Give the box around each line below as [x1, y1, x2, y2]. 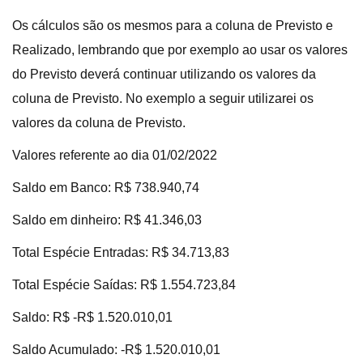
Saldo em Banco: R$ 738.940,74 [12, 180, 199, 194]
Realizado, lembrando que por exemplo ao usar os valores [12, 42, 348, 57]
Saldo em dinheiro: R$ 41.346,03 [12, 212, 202, 227]
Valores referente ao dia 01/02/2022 [12, 147, 217, 162]
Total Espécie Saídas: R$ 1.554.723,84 [12, 277, 236, 292]
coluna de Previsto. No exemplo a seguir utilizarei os [12, 91, 314, 105]
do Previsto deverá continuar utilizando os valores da [12, 66, 316, 81]
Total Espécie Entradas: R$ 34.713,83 [12, 245, 229, 259]
